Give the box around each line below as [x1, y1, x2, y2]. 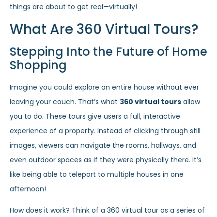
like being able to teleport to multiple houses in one [10, 169, 184, 179]
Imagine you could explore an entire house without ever [10, 82, 199, 92]
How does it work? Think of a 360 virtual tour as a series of [10, 205, 205, 216]
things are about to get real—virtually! [10, 2, 137, 12]
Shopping [10, 57, 67, 73]
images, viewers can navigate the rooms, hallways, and [10, 140, 196, 150]
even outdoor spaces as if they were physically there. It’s [10, 155, 201, 165]
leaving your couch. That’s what [10, 96, 120, 107]
